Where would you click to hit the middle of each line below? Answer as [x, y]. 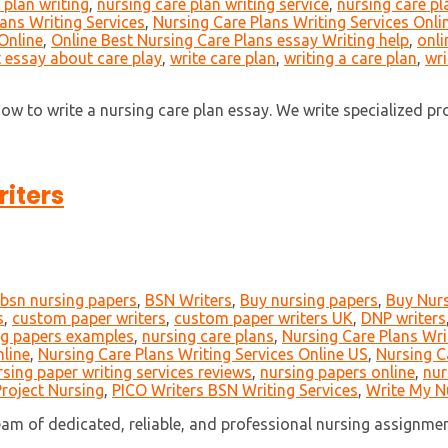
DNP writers [403, 318]
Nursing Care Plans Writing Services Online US [203, 354]
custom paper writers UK [263, 318]
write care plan [223, 58]
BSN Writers [188, 300]
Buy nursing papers [309, 300]
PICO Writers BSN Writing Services [235, 390]
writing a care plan [350, 58]
